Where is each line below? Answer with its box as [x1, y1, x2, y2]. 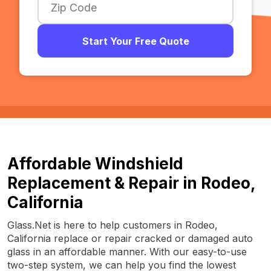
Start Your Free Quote [82, 34, 189, 47]
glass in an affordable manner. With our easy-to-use [7, 246, 247, 258]
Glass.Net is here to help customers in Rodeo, [7, 219, 218, 231]
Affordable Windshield [7, 154, 183, 173]
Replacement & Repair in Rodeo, [7, 174, 255, 192]
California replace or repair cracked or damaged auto [7, 232, 253, 244]
